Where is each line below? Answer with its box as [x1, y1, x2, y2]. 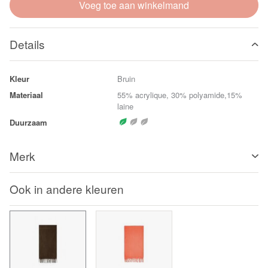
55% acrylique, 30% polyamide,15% [117, 89, 242, 100]
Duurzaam [10, 117, 47, 128]
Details [10, 36, 45, 52]
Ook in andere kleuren [10, 181, 124, 197]
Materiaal [10, 89, 43, 100]
